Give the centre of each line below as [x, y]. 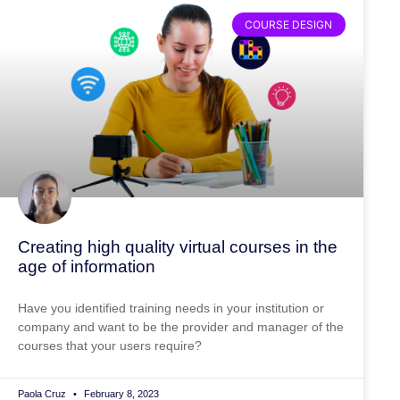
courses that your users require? [110, 346]
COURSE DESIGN [289, 24]
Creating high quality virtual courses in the [178, 247]
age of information [87, 267]
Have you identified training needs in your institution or [171, 308]
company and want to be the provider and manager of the [181, 327]
